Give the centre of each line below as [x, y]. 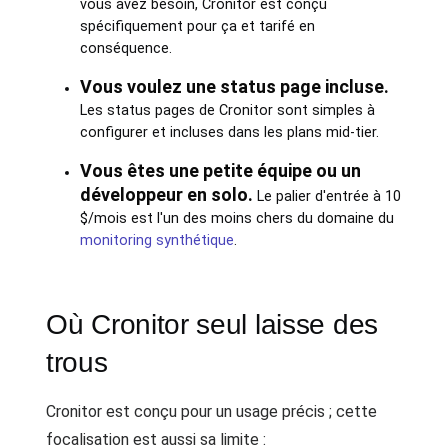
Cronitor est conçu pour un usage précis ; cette [211, 411]
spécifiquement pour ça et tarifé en [197, 26]
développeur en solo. [166, 194]
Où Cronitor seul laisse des [212, 324]
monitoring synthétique [156, 240]
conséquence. [125, 48]
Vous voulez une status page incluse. [234, 86]
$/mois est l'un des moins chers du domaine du [236, 218]
